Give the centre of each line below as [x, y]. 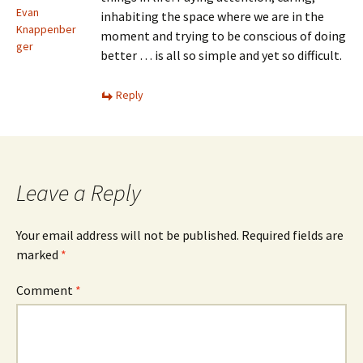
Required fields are [293, 235]
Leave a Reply [79, 193]
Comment [46, 290]
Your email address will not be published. [128, 235]
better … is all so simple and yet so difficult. [221, 55]
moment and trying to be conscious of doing [223, 36]
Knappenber [46, 29]
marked [38, 254]
